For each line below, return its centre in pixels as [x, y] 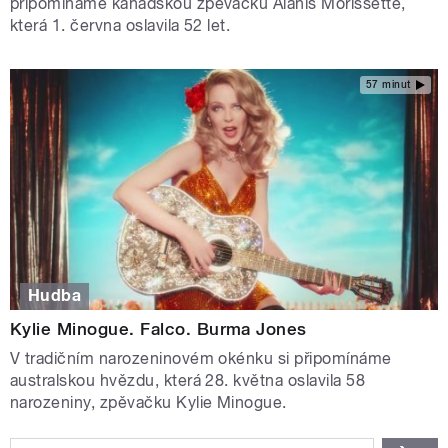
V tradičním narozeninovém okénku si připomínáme [201, 359]
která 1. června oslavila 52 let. [120, 25]
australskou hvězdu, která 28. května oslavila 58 [188, 381]
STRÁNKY [57, 432]
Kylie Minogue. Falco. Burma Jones [158, 329]
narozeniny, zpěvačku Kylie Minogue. [148, 403]
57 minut [388, 85]
